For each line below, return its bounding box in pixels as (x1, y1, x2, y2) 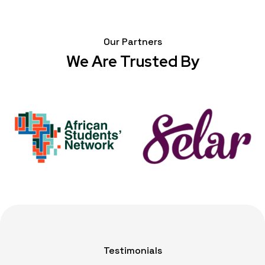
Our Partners (103, 35, 162, 49)
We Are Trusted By (66, 51, 199, 72)
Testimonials (103, 244, 162, 257)
